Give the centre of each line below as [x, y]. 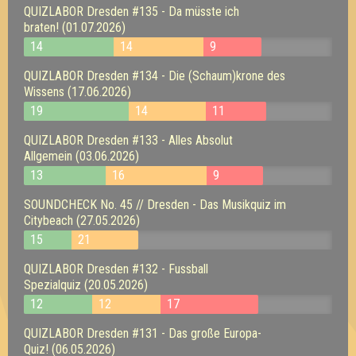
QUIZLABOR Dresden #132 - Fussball [116, 269]
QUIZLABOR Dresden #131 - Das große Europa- [143, 333]
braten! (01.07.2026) [75, 27]
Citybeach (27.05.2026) [82, 220]
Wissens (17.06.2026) [77, 91]
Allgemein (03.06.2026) [81, 156]
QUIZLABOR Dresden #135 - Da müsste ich [132, 11]
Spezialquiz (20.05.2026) [86, 284]
